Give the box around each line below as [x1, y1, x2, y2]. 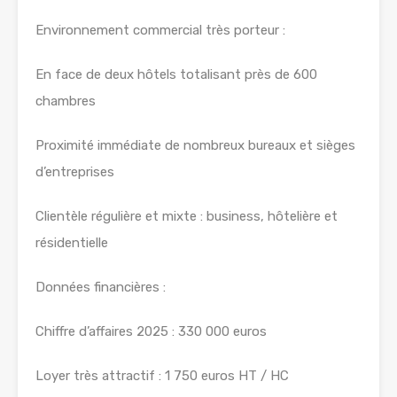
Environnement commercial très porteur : [35, 22, 285, 39]
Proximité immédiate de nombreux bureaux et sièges [35, 137, 355, 154]
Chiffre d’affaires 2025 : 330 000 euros [35, 323, 267, 340]
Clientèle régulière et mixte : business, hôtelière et [35, 208, 338, 225]
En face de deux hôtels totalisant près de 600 [35, 66, 317, 83]
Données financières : [35, 279, 166, 296]
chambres [35, 93, 96, 110]
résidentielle [35, 235, 108, 252]
